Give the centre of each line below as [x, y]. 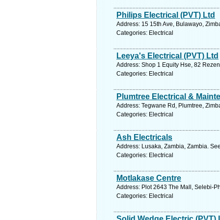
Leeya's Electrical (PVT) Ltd [167, 56]
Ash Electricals [144, 137]
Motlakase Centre [149, 178]
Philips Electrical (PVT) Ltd [166, 15]
